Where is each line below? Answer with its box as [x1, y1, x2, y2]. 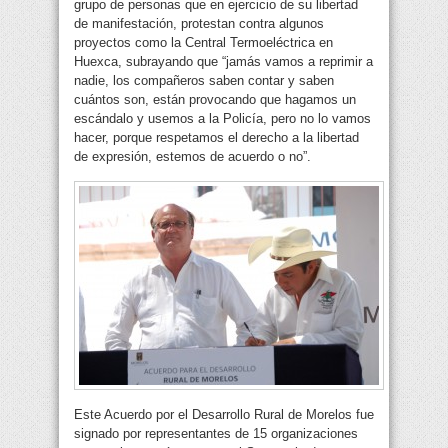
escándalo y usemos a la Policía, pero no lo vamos [74, 111, 371, 127]
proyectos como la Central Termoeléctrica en [74, 35, 333, 51]
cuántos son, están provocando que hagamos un [74, 92, 356, 108]
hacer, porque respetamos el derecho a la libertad [74, 130, 359, 146]
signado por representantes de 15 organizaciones [74, 426, 358, 442]
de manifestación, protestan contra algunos [74, 16, 324, 32]
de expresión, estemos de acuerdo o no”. [74, 149, 311, 165]
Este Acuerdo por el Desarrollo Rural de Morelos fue [74, 407, 374, 423]
